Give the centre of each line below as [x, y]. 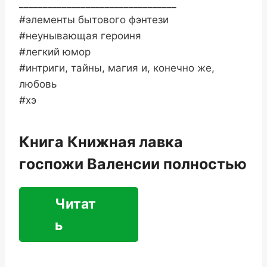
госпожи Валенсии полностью [133, 164]
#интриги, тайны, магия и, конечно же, [117, 68]
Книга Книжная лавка [101, 142]
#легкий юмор [55, 52]
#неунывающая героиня [80, 36]
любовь [38, 84]
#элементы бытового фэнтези [94, 20]
